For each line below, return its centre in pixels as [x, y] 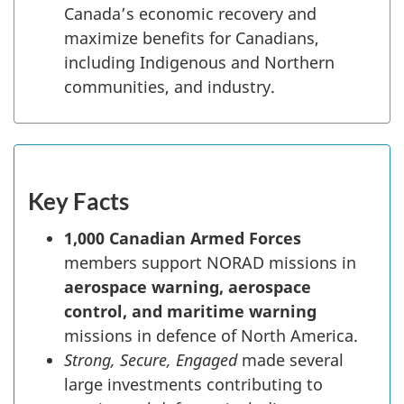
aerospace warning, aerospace [188, 286]
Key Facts [78, 202]
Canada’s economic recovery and [190, 13]
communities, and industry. [170, 86]
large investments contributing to [193, 384]
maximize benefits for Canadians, [192, 37]
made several [290, 359]
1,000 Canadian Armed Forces [183, 238]
